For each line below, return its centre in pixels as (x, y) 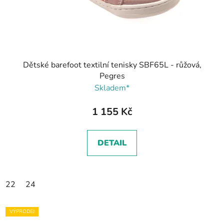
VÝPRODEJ (22, 212)
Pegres (112, 76)
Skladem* (112, 88)
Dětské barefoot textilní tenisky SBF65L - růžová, (112, 65)
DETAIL (112, 143)
